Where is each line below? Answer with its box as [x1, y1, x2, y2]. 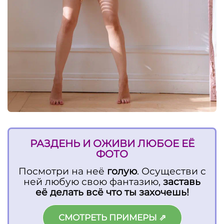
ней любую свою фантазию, [23, 175, 163, 187]
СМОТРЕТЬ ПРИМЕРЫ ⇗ [58, 212, 166, 222]
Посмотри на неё [18, 165, 107, 177]
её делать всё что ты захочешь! [35, 186, 189, 198]
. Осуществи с [136, 165, 206, 177]
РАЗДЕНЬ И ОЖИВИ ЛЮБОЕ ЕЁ [29, 137, 194, 149]
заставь [163, 175, 200, 187]
